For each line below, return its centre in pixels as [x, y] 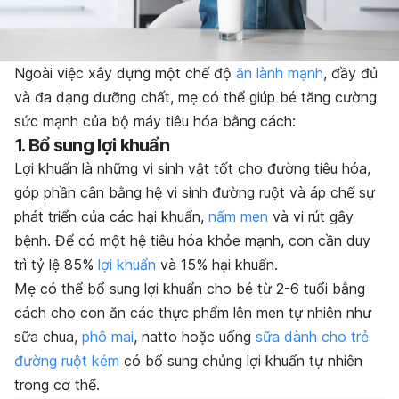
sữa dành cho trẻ [312, 336]
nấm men [238, 216]
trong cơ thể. [57, 384]
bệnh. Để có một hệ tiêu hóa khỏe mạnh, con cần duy [192, 240]
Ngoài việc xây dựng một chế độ [125, 73]
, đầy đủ [350, 73]
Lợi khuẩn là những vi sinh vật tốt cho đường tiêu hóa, [192, 168]
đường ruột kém [67, 360]
